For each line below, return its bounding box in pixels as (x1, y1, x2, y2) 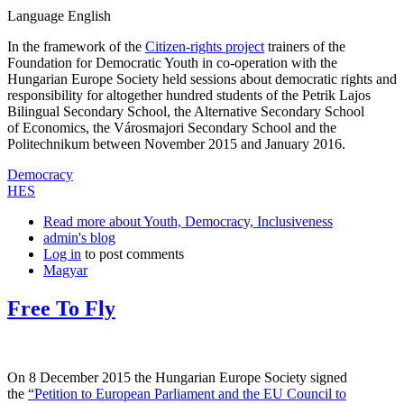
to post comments (81, 246, 184, 262)
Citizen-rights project (145, 39, 264, 55)
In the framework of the (7, 39, 145, 55)
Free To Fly (7, 297, 115, 321)
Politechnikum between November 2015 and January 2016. (7, 136, 345, 152)
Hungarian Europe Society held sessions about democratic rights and (7, 71, 397, 87)
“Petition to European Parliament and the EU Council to (28, 386, 346, 402)
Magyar (43, 262, 87, 279)
